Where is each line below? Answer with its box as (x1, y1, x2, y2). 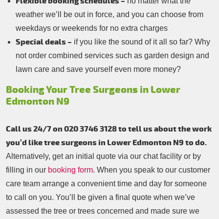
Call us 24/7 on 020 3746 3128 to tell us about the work (6, 124, 212, 134)
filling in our (6, 166, 48, 174)
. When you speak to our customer (93, 166, 210, 174)
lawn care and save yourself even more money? (16, 65, 181, 73)
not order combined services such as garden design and (16, 51, 209, 60)
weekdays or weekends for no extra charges (16, 24, 168, 32)
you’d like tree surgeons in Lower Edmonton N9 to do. (6, 138, 207, 148)
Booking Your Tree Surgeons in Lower (6, 84, 180, 96)
